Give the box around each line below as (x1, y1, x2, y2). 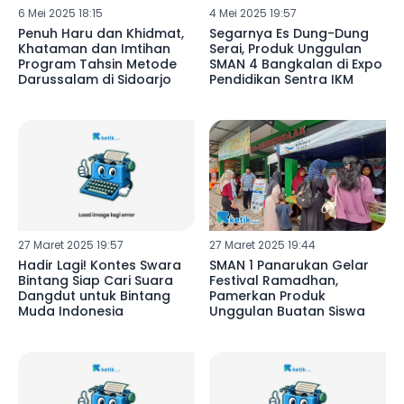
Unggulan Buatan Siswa (208, 301, 365, 320)
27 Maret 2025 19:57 (18, 236, 124, 252)
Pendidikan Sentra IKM (208, 70, 353, 89)
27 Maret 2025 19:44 (208, 236, 316, 252)
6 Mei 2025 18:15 (18, 5, 103, 22)
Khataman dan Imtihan (18, 40, 170, 59)
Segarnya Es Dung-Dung (208, 24, 369, 43)
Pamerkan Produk (208, 286, 326, 305)
